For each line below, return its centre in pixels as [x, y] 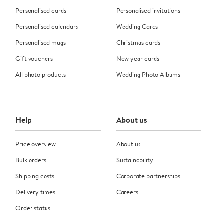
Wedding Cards [137, 26]
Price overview [36, 144]
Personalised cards [41, 10]
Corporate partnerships [148, 176]
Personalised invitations [148, 10]
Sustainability [135, 160]
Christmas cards [138, 42]
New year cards [138, 58]
